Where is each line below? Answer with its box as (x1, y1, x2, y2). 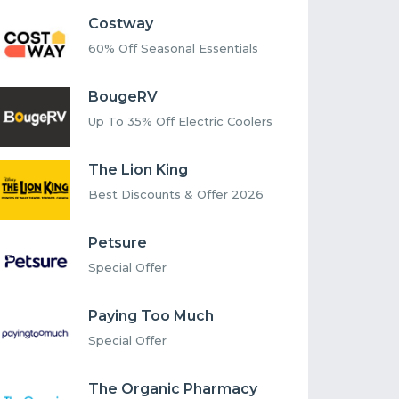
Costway (88, 15, 154, 33)
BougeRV (88, 88, 159, 106)
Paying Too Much (88, 307, 215, 325)
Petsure (88, 234, 148, 252)
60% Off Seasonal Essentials (88, 41, 259, 56)
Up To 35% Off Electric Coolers (88, 114, 273, 129)
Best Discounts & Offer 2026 (88, 187, 265, 202)
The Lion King (88, 161, 189, 179)
